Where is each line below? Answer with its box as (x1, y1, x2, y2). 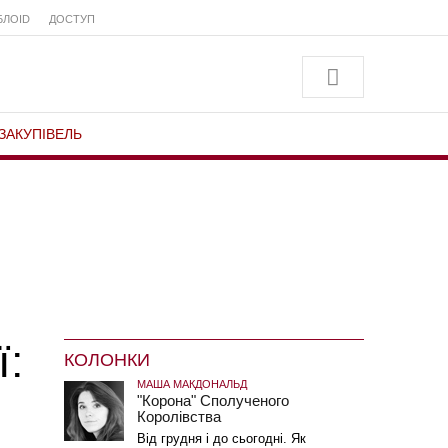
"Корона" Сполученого (136, 392, 289, 409)
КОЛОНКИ (63, 350, 150, 370)
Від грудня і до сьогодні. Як (136, 431, 306, 446)
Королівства (136, 408, 221, 425)
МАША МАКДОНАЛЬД (136, 378, 247, 390)
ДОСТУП (48, 13, 95, 25)
